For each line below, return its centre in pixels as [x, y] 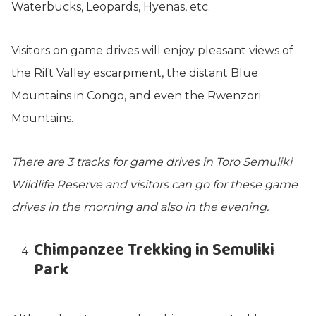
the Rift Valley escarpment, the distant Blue [135, 73]
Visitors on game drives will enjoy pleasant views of [152, 50]
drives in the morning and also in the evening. [140, 207]
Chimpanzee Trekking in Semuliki [154, 250]
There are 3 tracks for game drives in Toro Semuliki [152, 162]
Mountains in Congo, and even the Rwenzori [136, 95]
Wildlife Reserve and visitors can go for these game [154, 184]
